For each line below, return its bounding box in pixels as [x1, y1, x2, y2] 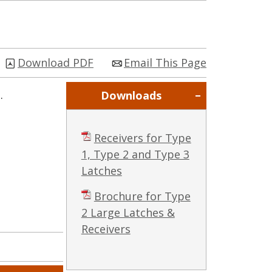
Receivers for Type [93, 131, 191, 145]
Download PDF [18, 55, 93, 70]
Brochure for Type [93, 189, 191, 203]
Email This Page [124, 55, 206, 70]
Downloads [101, 88, 162, 103]
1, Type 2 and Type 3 [81, 147, 189, 161]
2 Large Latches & [81, 205, 175, 220]
